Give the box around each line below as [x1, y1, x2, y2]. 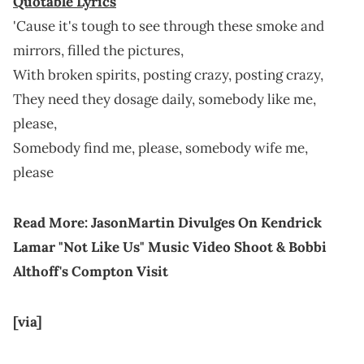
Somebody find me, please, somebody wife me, [13, 138, 308, 157]
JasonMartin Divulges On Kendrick [91, 213, 322, 232]
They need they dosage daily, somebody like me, [13, 89, 316, 108]
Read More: [13, 213, 91, 232]
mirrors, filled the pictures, [13, 41, 184, 59]
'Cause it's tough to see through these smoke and [13, 16, 324, 35]
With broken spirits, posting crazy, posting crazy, [13, 65, 323, 84]
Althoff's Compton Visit [13, 262, 168, 280]
